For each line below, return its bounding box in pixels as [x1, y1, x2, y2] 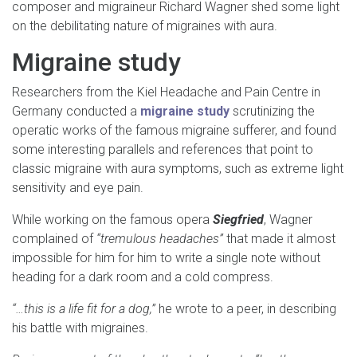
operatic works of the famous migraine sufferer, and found [12, 123, 336, 139]
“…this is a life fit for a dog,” [12, 301, 159, 317]
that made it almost [223, 231, 335, 247]
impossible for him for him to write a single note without [12, 250, 320, 266]
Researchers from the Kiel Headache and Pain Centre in [12, 84, 320, 100]
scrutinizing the [229, 104, 315, 120]
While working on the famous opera [12, 212, 213, 228]
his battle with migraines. [12, 320, 148, 336]
